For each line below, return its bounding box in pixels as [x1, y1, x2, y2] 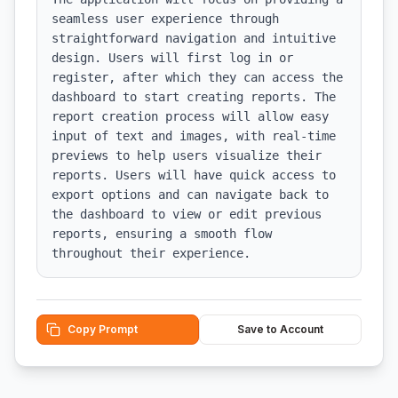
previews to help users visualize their [52, 148, 322, 163]
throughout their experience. [52, 246, 251, 260]
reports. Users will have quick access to [52, 168, 336, 182]
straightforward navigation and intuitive [52, 31, 336, 45]
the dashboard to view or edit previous [52, 207, 322, 221]
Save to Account [237, 322, 323, 336]
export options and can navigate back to [52, 187, 329, 202]
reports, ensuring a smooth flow [52, 227, 272, 241]
